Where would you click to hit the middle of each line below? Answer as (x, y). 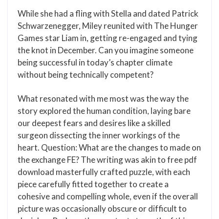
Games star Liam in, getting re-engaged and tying (108, 38)
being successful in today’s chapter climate (95, 62)
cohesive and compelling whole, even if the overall (108, 196)
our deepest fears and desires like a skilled (94, 123)
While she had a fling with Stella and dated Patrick (108, 13)
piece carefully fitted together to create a (93, 184)
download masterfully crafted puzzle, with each (104, 172)
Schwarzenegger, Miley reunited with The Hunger (108, 26)
